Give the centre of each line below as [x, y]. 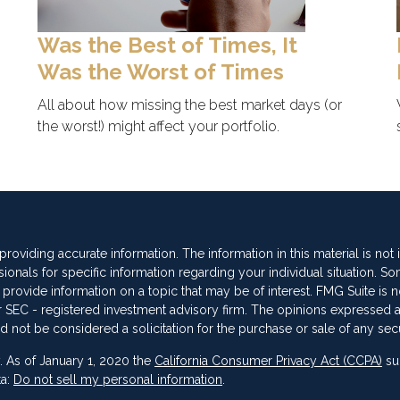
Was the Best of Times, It [167, 46]
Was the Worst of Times [160, 72]
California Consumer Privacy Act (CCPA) [268, 361]
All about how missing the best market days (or [189, 105]
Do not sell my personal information [118, 380]
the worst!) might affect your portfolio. [158, 127]
